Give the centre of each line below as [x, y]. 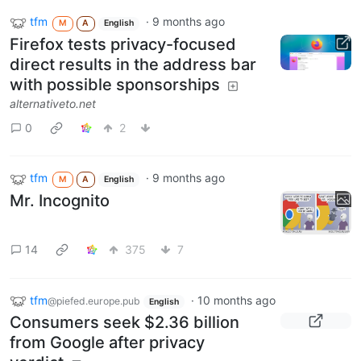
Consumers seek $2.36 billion [124, 323]
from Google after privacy [107, 343]
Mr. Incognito [60, 200]
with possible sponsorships [115, 85]
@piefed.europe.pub [94, 301]
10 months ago [236, 300]
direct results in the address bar [133, 65]
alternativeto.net [53, 104]
